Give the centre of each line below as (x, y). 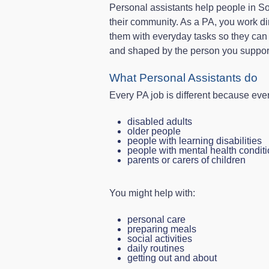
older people (154, 131)
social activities (160, 239)
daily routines (156, 248)
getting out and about (172, 258)
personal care (156, 219)
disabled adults (160, 122)
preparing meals (162, 229)
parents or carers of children (186, 160)
